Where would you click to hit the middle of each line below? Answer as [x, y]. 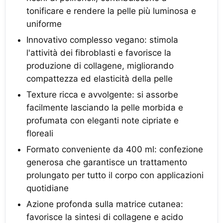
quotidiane [48, 188]
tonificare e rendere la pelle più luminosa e [111, 11]
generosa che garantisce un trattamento [107, 162]
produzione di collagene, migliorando [100, 66]
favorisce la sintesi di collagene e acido [105, 217]
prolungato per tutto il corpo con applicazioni [115, 175]
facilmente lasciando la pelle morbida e [105, 108]
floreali [40, 133]
